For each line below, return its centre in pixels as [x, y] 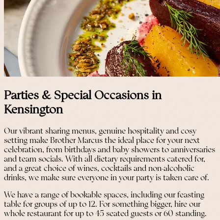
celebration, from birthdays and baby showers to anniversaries [110, 150]
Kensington [33, 110]
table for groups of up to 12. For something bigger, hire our [102, 205]
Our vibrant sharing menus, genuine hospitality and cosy [100, 132]
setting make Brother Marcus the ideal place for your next [102, 141]
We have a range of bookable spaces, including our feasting [104, 195]
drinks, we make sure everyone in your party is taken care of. [107, 178]
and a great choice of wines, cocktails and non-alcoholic [99, 169]
